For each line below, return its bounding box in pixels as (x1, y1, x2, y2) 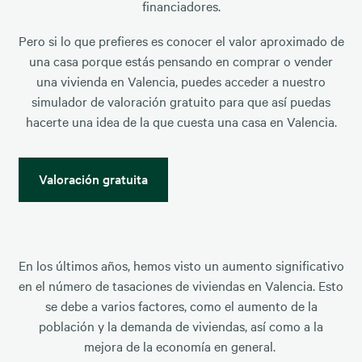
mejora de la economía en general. (83, 337, 279, 356)
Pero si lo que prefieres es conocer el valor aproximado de (18, 32, 344, 50)
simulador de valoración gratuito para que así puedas (32, 92, 330, 111)
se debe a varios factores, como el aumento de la (44, 297, 318, 315)
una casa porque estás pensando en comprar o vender (29, 52, 333, 70)
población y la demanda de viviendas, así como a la (39, 317, 323, 335)
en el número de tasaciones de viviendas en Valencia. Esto (19, 276, 343, 295)
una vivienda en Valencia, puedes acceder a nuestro (36, 72, 326, 90)
